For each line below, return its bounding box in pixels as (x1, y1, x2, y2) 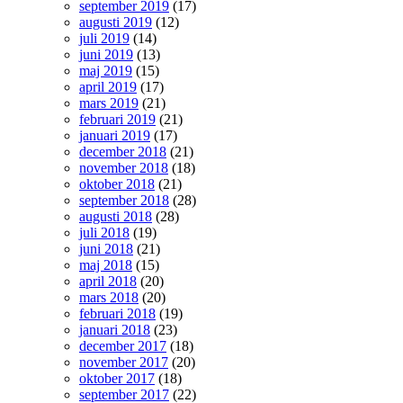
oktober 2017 (79, 371, 155, 386)
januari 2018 (79, 322, 150, 337)
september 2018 (79, 193, 169, 208)
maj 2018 (79, 257, 132, 273)
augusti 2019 (79, 14, 152, 30)
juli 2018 (79, 225, 130, 240)
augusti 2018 (79, 209, 152, 224)
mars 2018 (79, 290, 139, 305)
